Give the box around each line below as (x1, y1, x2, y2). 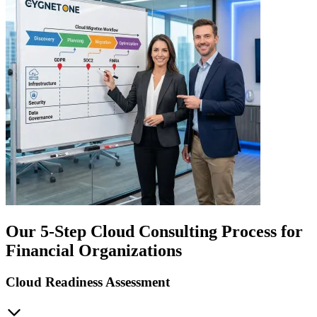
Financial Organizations (6, 241, 182, 260)
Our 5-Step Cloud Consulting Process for (6, 222, 303, 241)
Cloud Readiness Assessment (6, 275, 170, 290)
